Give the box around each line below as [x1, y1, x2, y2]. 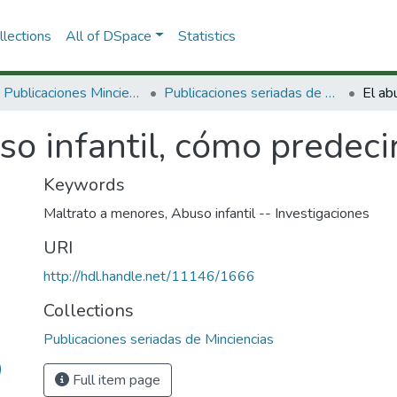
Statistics [177, 26, 236, 46]
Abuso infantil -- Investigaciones [171, 204, 370, 223]
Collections [43, 299, 134, 323]
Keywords [43, 173, 125, 197]
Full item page [69, 370, 160, 390]
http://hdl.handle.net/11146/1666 [43, 267, 255, 286]
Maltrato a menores [43, 204, 165, 223]
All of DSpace [65, 26, 152, 46]
